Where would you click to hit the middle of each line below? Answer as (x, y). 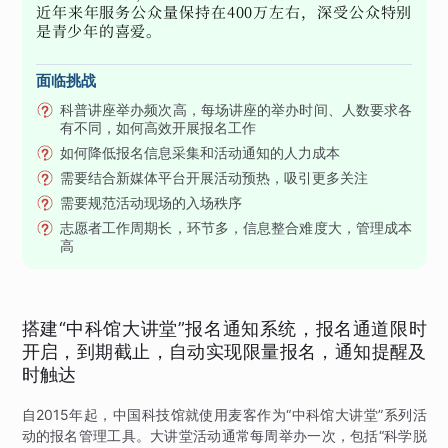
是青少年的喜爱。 (98, 30)
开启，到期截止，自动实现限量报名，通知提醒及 (224, 352)
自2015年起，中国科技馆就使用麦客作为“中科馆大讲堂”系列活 (224, 415)
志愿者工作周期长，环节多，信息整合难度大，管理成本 (236, 228)
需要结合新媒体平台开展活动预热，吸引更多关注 (213, 177)
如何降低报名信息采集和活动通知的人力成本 (199, 152)
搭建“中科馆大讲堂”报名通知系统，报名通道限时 (224, 329)
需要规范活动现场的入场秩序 (150, 202)
